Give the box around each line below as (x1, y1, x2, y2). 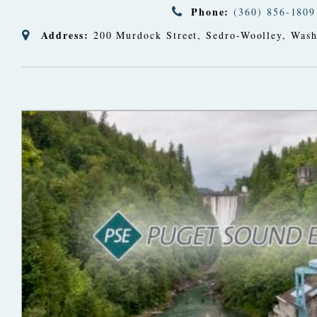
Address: (40, 27, 89, 42)
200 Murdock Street (93, 28, 198, 42)
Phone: (190, 4, 230, 19)
